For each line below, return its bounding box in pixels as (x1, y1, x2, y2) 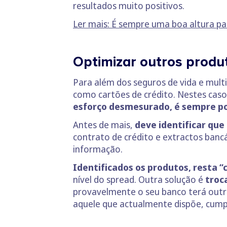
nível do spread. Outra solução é (73, 173, 203, 186)
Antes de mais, (73, 119, 135, 131)
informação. (73, 143, 123, 156)
